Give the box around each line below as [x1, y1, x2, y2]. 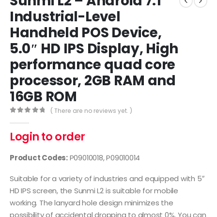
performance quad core [10, 55, 176, 75]
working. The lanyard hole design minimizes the [10, 198, 173, 208]
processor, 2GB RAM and [10, 71, 176, 91]
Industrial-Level [10, 7, 121, 27]
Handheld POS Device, [10, 23, 162, 43]
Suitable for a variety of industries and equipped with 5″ [10, 173, 204, 184]
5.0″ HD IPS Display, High [10, 39, 179, 59]
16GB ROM [10, 87, 77, 107]
